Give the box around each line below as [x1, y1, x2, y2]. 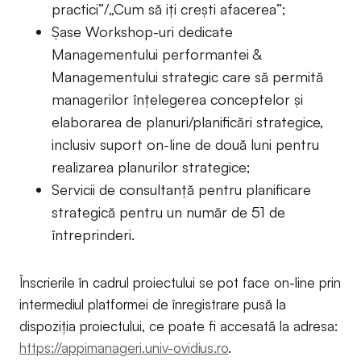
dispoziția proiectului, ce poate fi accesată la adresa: [19, 317, 338, 334]
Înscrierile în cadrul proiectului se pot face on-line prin [19, 273, 341, 291]
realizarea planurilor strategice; [52, 157, 251, 176]
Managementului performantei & [52, 44, 261, 63]
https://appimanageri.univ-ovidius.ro [19, 338, 228, 356]
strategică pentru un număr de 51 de [52, 202, 285, 221]
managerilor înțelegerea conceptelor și [52, 89, 303, 108]
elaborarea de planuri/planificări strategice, [52, 112, 324, 131]
